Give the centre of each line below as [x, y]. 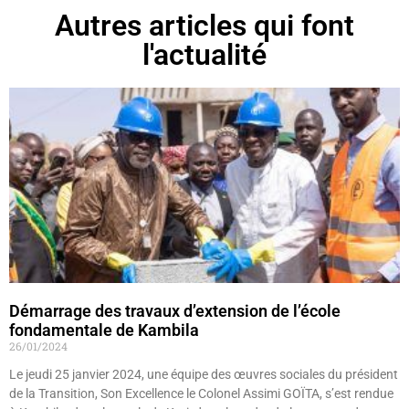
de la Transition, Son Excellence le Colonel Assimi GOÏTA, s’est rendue [201, 394]
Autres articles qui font [204, 26]
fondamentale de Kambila [104, 330]
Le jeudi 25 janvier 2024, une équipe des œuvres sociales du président [204, 375]
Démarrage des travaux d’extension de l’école [175, 311]
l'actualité [204, 55]
